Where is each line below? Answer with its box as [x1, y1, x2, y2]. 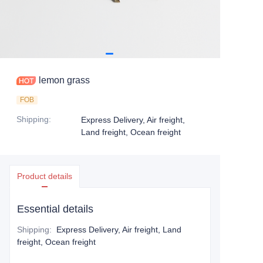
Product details [17, 171, 72, 181]
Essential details [17, 203, 93, 215]
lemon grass [39, 75, 90, 85]
